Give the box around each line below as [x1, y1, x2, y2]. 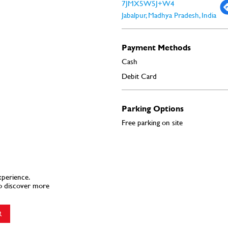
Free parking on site [122, 117, 183, 128]
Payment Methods [122, 41, 191, 53]
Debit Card [122, 70, 157, 81]
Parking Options [122, 102, 184, 114]
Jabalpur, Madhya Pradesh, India [122, 9, 216, 20]
